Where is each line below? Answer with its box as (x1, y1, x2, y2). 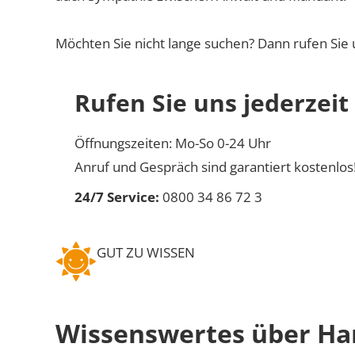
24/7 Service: (74, 187, 159, 206)
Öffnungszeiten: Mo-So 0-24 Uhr (74, 133, 271, 152)
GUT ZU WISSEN (97, 242, 195, 261)
